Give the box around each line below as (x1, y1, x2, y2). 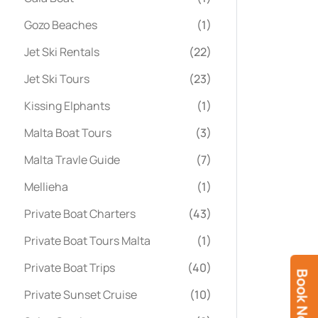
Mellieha (24, 178, 68, 194)
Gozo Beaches (24, 16, 97, 33)
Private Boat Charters (24, 205, 136, 221)
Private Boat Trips (24, 259, 115, 275)
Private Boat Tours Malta (24, 232, 150, 248)
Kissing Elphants (24, 97, 110, 114)
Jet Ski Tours (24, 70, 89, 87)
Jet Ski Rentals (24, 43, 99, 60)
